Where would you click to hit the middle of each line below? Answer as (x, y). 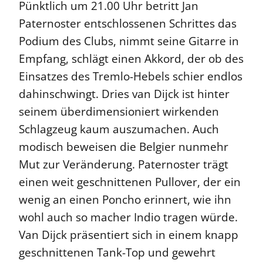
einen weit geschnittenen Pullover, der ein (130, 182)
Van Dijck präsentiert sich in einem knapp (129, 235)
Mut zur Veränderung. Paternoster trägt (124, 165)
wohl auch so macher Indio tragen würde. (128, 218)
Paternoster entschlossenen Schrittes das (128, 24)
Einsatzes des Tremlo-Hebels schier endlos (131, 77)
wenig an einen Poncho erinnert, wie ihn (125, 200)
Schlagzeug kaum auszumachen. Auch (119, 129)
